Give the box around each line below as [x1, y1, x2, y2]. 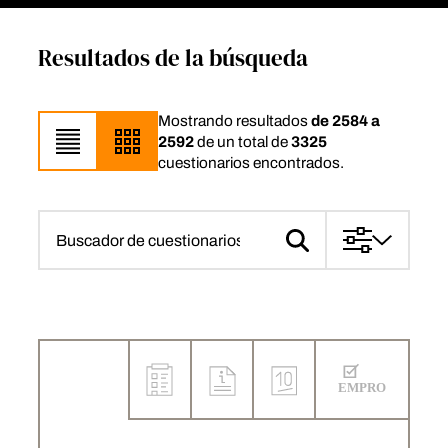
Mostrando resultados [157, 111, 311, 129]
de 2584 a [310, 111, 380, 129]
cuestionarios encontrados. [157, 153, 344, 171]
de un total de [193, 132, 291, 150]
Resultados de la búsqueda [37, 42, 308, 75]
